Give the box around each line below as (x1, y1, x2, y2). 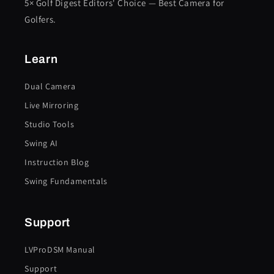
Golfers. (24, 13, 56, 25)
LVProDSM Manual (24, 244, 95, 255)
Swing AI (24, 138, 58, 149)
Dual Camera (24, 81, 76, 92)
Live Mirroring (24, 100, 79, 111)
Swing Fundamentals (24, 176, 108, 187)
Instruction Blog (24, 157, 89, 168)
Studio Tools (24, 119, 75, 130)
